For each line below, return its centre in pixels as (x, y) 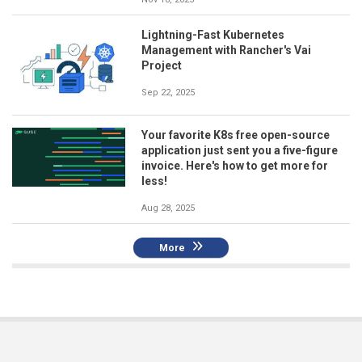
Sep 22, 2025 (168, 92)
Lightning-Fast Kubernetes (213, 34)
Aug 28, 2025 (168, 208)
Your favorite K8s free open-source (236, 135)
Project (162, 65)
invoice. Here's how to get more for (235, 165)
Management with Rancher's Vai (226, 50)
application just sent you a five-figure (240, 150)
